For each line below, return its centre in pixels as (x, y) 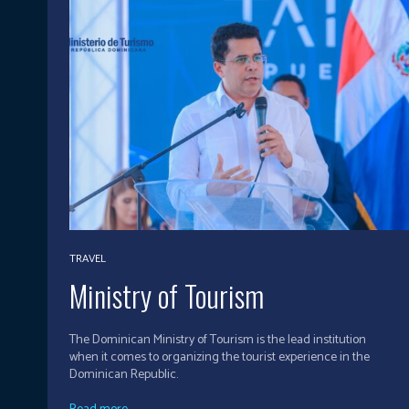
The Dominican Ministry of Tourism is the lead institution (218, 341)
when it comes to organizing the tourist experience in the (220, 358)
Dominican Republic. (124, 375)
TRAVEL (88, 259)
